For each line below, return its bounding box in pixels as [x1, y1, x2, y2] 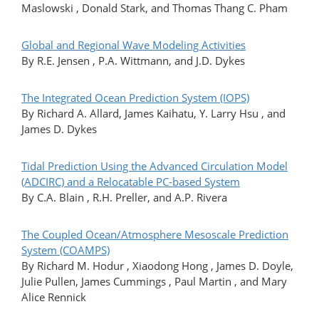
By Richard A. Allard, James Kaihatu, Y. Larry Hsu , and [21, 106, 286, 121]
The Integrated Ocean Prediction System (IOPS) [21, 90, 249, 105]
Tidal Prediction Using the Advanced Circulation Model [21, 159, 288, 174]
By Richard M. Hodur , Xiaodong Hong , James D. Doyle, [21, 258, 293, 273]
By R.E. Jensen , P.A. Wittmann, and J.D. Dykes [21, 53, 245, 68]
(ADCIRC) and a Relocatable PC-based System [21, 174, 240, 189]
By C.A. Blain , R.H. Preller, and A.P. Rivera [21, 190, 227, 205]
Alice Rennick [21, 290, 86, 305]
